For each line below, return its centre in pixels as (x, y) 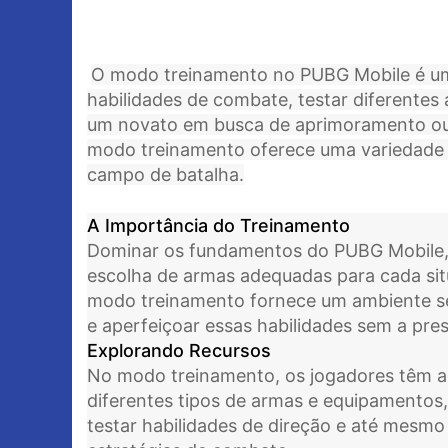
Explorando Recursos (179, 350)
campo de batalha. (165, 174)
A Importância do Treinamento (218, 225)
